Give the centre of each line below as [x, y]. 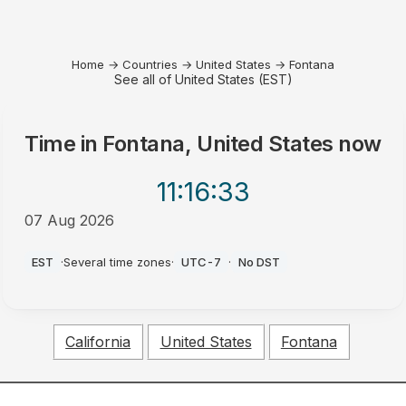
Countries [150, 64]
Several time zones [118, 262]
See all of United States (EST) [203, 79]
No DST [260, 262]
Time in [64, 144]
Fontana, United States [218, 144]
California [98, 342]
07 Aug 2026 [70, 220]
